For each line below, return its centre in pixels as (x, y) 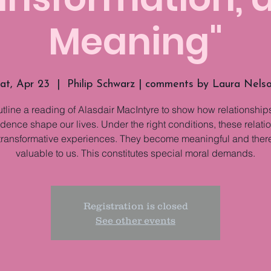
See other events (135, 220)
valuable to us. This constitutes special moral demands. (135, 153)
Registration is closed (135, 206)
